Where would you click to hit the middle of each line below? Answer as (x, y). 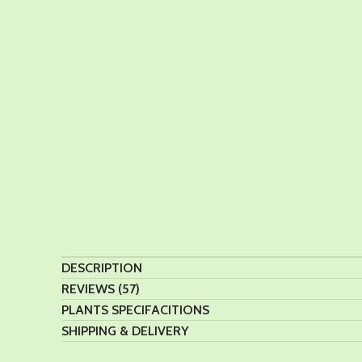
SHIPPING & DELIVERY (125, 330)
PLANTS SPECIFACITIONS (135, 309)
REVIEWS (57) (101, 288)
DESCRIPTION (102, 267)
